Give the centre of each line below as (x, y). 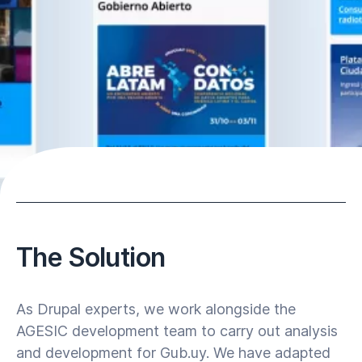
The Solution (91, 257)
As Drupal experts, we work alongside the (156, 309)
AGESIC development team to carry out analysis (177, 331)
